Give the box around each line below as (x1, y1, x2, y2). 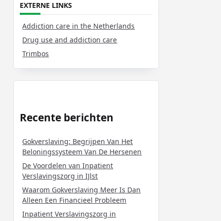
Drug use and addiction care (22, 35, 117, 44)
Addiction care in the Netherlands (22, 21, 135, 31)
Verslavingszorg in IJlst (22, 171, 98, 181)
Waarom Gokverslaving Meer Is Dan (22, 184, 141, 194)
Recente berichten (20, 110, 114, 124)
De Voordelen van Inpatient (22, 160, 113, 170)
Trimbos (22, 48, 49, 58)
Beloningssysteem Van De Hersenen (22, 147, 142, 156)
